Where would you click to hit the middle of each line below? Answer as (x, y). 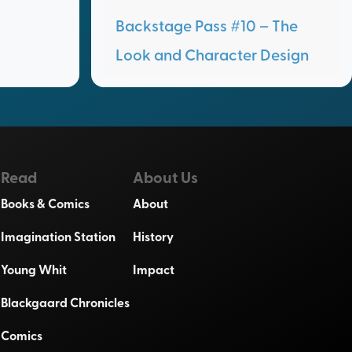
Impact (154, 269)
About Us (166, 176)
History (154, 236)
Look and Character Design (212, 54)
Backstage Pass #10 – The (206, 25)
